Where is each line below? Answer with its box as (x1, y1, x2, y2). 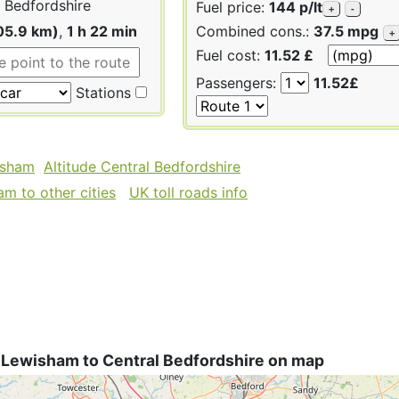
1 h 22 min (67, 21, 137, 40)
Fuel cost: (196, 45, 265, 64)
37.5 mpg (313, 21, 379, 40)
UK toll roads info (129, 183, 248, 201)
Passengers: (196, 73, 281, 92)
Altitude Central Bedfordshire (44, 157, 240, 175)
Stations (71, 83, 131, 102)
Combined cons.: (196, 21, 313, 40)
